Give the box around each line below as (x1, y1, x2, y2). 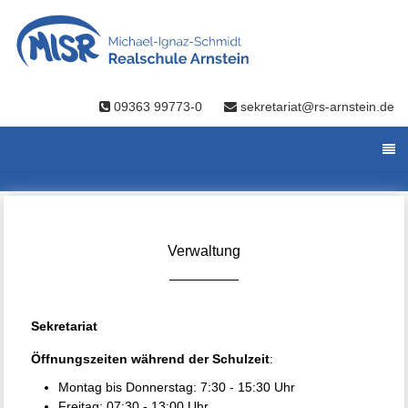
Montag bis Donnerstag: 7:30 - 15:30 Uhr (58, 380, 296, 395)
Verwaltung (168, 243, 240, 260)
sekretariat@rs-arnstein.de (237, 99, 394, 114)
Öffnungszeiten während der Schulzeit (31, 352, 270, 367)
